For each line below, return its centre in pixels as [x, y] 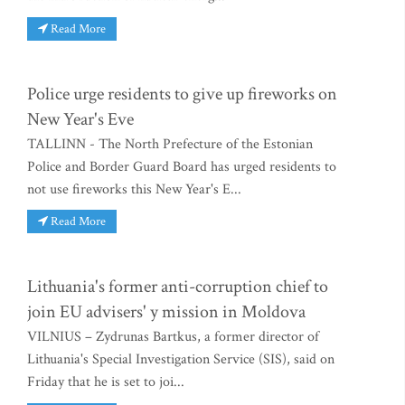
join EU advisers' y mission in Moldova [166, 312]
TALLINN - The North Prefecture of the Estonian [170, 144]
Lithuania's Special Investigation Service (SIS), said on [181, 360]
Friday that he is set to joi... [106, 382]
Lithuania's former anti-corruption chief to [178, 287]
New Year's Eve [80, 119]
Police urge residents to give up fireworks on [182, 94]
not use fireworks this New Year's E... [134, 189]
